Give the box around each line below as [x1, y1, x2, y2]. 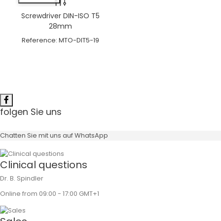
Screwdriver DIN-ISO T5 [21, 10, 100, 21]
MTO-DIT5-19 [58, 35, 99, 45]
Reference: [21, 35, 57, 45]
